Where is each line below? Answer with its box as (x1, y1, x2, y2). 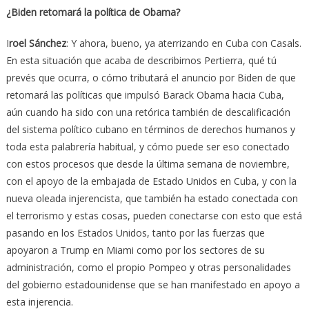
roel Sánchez (8, 37, 66, 50)
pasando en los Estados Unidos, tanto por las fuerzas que (6, 226, 265, 240)
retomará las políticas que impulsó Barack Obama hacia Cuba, (6, 88, 284, 102)
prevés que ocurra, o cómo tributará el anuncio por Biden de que (6, 71, 296, 85)
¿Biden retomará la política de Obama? (6, 6, 180, 19)
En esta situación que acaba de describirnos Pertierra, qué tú (6, 54, 277, 68)
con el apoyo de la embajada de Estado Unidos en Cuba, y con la (6, 175, 297, 188)
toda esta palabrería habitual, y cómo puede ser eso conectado (6, 140, 290, 154)
